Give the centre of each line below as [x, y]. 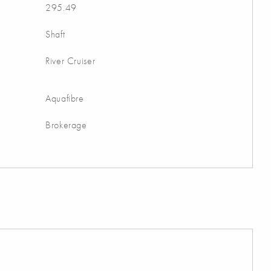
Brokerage [66, 125]
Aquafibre [65, 98]
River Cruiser [70, 60]
